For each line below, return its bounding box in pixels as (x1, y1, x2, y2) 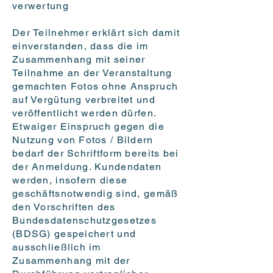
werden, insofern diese (12, 174, 128, 186)
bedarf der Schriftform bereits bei (12, 147, 179, 160)
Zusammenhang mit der (12, 255, 130, 267)
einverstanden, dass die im (12, 40, 149, 52)
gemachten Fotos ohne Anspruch (12, 80, 179, 93)
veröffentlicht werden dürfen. (12, 107, 157, 119)
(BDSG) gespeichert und (12, 228, 136, 240)
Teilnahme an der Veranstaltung (12, 67, 172, 79)
